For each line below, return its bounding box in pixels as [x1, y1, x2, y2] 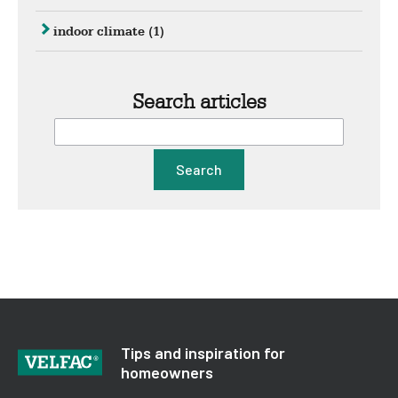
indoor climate [53, 23, 148, 40]
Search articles [132, 89, 266, 114]
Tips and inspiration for [121, 343, 285, 363]
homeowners [121, 362, 213, 383]
